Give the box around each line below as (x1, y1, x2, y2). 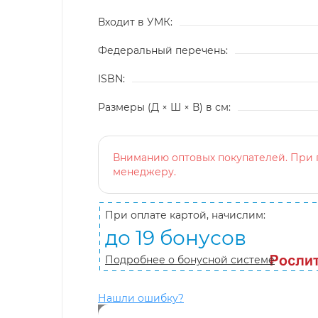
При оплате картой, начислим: (105, 208, 265, 221)
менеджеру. (113, 165, 176, 178)
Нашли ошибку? (98, 291, 184, 305)
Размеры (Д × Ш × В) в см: (98, 100, 231, 114)
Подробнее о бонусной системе (105, 253, 275, 266)
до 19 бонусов (105, 225, 246, 250)
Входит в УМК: (98, 15, 172, 28)
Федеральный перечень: (98, 43, 228, 57)
